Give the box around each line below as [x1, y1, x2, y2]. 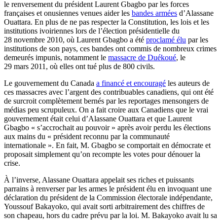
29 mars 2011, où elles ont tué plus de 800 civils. [4, 62, 155, 71]
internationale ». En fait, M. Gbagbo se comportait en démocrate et [4, 141, 211, 149]
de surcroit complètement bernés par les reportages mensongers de [4, 96, 209, 105]
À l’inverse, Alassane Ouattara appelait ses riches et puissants [4, 175, 194, 184]
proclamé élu [146, 35, 186, 44]
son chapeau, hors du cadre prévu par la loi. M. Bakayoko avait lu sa [4, 211, 217, 220]
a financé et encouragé [96, 78, 166, 87]
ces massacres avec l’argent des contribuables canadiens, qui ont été [4, 87, 214, 96]
